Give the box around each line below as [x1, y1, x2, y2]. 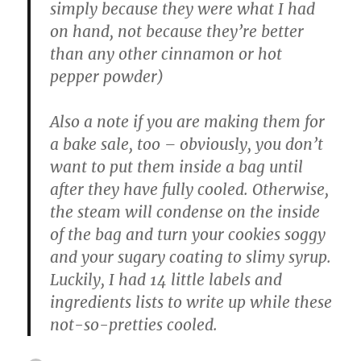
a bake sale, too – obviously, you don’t [50, 135, 324, 155]
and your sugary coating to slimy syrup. [50, 247, 332, 268]
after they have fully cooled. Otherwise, [50, 180, 330, 200]
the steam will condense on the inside [50, 202, 321, 222]
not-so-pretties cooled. [50, 315, 218, 335]
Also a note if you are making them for [50, 112, 326, 132]
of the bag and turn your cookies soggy [50, 225, 326, 245]
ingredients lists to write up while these [50, 293, 333, 313]
